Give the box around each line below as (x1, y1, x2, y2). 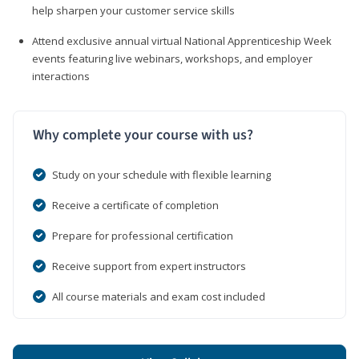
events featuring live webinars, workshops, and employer (32, 50, 313, 66)
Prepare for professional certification (52, 228, 233, 243)
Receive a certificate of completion (52, 197, 219, 212)
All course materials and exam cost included (52, 288, 265, 304)
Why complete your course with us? (33, 124, 253, 145)
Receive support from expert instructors (52, 258, 246, 273)
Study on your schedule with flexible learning (52, 167, 271, 182)
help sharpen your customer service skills (32, 2, 235, 18)
